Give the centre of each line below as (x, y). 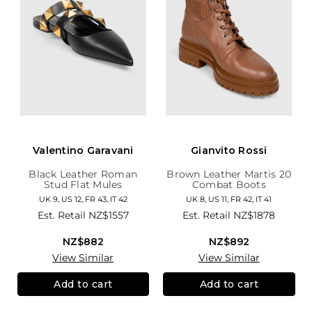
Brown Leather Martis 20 (229, 174)
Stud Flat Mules (83, 184)
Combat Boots (229, 184)
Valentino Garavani (83, 150)
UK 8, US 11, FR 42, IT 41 (229, 199)
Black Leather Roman (83, 174)
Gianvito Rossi (229, 150)
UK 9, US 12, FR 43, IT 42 (83, 199)
